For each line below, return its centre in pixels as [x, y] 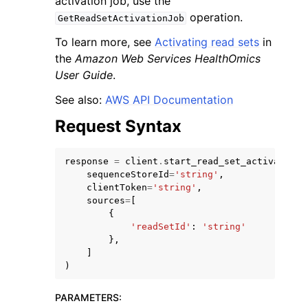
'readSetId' [161, 227]
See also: [80, 100]
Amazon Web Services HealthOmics [168, 58]
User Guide [84, 75]
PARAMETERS [87, 297]
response [87, 161]
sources [106, 200]
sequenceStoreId [128, 174]
